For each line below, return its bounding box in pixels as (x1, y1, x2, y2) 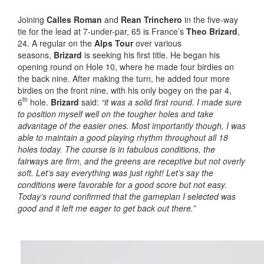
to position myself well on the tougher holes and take (18, 107, 213, 120)
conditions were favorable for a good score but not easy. (18, 178, 227, 190)
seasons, (18, 48, 54, 61)
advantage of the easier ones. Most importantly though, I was (18, 119, 246, 131)
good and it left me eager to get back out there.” (18, 202, 196, 214)
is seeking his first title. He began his (82, 48, 220, 61)
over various (133, 37, 181, 49)
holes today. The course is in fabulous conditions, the (18, 143, 215, 155)
